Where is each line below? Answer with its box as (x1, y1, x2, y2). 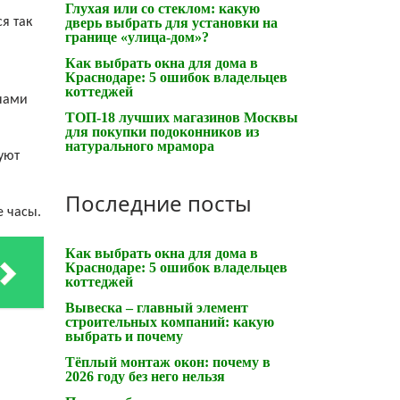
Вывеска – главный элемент (65, 299, 248, 315)
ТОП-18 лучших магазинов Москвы (65, 109, 298, 125)
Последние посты (65, 187, 252, 218)
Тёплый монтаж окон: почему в (65, 354, 271, 370)
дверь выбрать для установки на (65, 14, 278, 30)
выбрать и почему (65, 328, 183, 344)
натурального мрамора (65, 137, 214, 154)
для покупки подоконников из (65, 123, 259, 139)
